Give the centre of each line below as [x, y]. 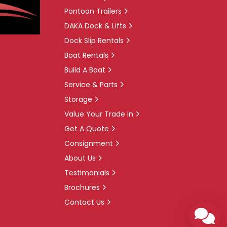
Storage [78, 99]
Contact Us [84, 202]
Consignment [89, 143]
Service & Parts [91, 85]
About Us [80, 158]
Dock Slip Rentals [94, 41]
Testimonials [87, 173]
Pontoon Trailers [93, 11]
